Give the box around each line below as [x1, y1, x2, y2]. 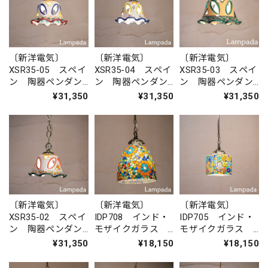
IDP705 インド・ [179, 211, 254, 223]
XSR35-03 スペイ [179, 65, 257, 76]
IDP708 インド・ [94, 211, 169, 223]
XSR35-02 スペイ [9, 211, 86, 223]
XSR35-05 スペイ [9, 65, 86, 76]
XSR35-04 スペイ [94, 65, 172, 76]
